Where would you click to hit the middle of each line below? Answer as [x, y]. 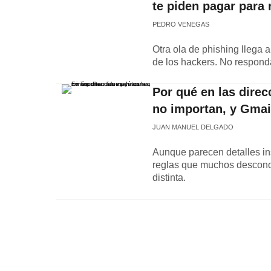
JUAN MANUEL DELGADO [193, 127]
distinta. [169, 178]
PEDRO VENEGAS [181, 24]
